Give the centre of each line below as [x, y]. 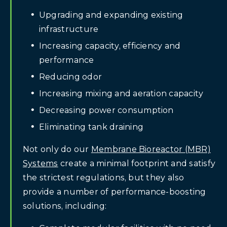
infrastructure [69, 29]
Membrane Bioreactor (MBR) [151, 149]
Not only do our [57, 149]
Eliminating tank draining [91, 127]
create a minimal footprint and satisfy [137, 163]
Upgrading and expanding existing [111, 15]
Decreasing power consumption [106, 110]
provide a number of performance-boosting [115, 192]
